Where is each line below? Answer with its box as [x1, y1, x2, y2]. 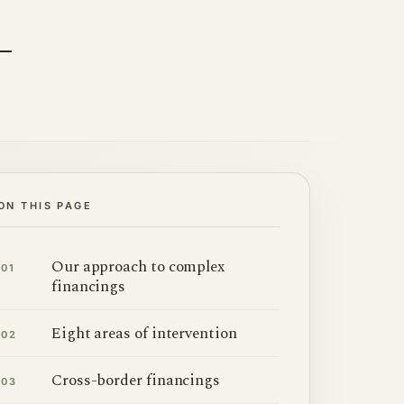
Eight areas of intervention [51, 321, 237, 345]
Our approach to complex [51, 254, 225, 279]
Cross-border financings [51, 368, 221, 392]
